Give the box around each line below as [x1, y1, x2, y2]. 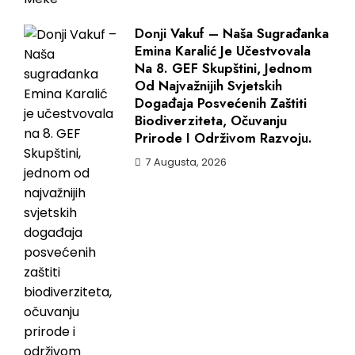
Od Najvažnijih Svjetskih [135, 76, 282, 96]
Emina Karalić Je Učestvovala [135, 41, 311, 61]
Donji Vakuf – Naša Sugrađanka [135, 24, 329, 44]
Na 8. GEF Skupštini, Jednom [135, 59, 312, 78]
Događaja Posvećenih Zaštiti [135, 94, 307, 113]
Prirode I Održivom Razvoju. [135, 128, 312, 148]
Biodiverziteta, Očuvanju [135, 111, 287, 131]
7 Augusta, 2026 [146, 155, 227, 170]
